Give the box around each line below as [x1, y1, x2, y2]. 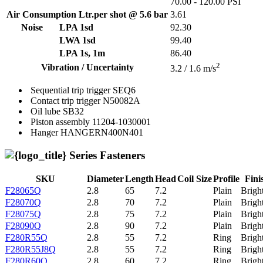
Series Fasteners [66, 149, 145, 162]
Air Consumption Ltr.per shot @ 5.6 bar [6, 9, 168, 20]
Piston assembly [31, 117, 90, 127]
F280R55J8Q [5, 244, 56, 254]
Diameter [87, 173, 124, 184]
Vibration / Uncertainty [41, 62, 134, 73]
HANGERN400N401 [60, 127, 143, 138]
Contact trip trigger [31, 96, 100, 106]
